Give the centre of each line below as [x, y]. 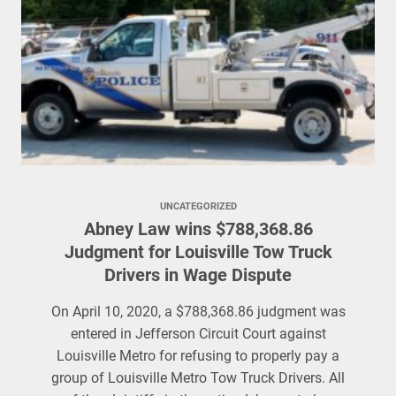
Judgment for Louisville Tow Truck [198, 252]
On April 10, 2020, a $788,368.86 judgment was [198, 312]
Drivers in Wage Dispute [198, 275]
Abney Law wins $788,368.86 [198, 229]
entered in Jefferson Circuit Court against [198, 334]
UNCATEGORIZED [198, 206]
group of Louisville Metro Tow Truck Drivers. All [198, 378]
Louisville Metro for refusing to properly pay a [198, 356]
